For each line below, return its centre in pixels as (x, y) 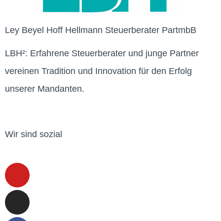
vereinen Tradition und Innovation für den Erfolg (98, 71)
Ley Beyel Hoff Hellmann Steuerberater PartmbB (101, 30)
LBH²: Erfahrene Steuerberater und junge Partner (102, 54)
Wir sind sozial (34, 134)
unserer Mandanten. (45, 89)
